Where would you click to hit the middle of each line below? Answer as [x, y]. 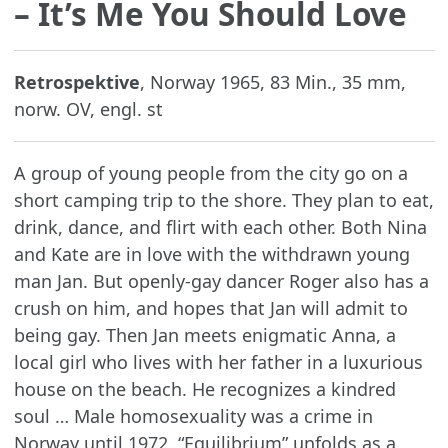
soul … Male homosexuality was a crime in [193, 416]
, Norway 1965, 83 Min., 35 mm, [272, 82]
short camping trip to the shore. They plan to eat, [223, 200]
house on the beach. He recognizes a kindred [204, 389]
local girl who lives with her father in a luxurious [218, 362]
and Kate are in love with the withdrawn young [211, 254]
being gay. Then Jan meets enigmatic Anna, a [204, 335]
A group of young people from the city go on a [210, 173]
